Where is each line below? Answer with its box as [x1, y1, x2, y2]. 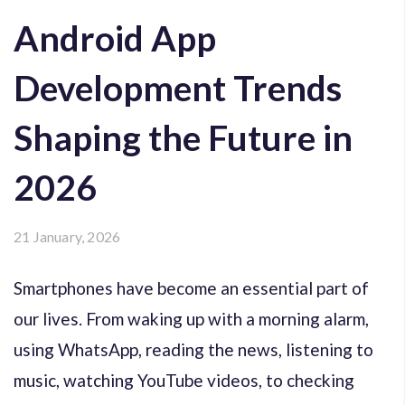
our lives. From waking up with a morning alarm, [14, 307, 369, 329]
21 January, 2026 [14, 227, 121, 245]
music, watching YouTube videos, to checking [14, 369, 354, 391]
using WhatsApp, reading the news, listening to [14, 338, 373, 360]
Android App [14, 16, 216, 59]
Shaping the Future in [14, 116, 353, 158]
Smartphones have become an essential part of [14, 277, 369, 298]
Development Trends [14, 66, 342, 108]
